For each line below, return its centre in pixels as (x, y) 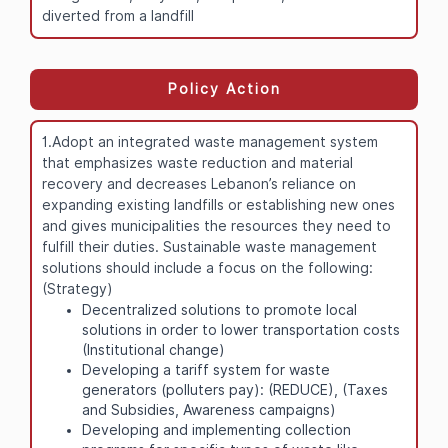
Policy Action (224, 88)
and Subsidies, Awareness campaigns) (209, 409)
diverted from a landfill (118, 15)
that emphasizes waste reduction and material (197, 162)
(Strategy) (77, 288)
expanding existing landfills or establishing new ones (218, 204)
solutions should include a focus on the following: (207, 267)
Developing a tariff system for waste (206, 369)
